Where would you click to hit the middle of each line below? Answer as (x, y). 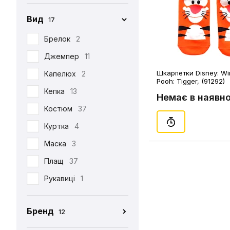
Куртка (56, 126)
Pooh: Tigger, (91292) (191, 81)
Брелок (57, 39)
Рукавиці (60, 178)
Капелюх (60, 74)
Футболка (62, 213)
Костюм (58, 109)
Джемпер (62, 56)
